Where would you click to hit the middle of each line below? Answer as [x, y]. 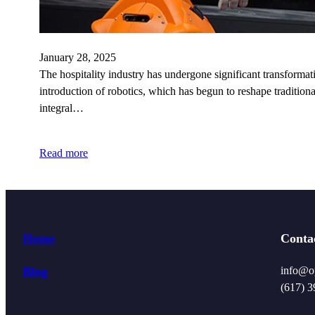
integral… [62, 108]
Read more [64, 153]
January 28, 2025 [78, 57]
